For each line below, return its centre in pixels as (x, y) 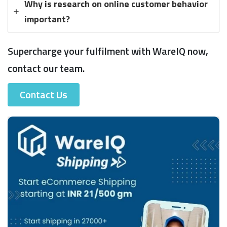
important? (47, 19)
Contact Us (44, 95)
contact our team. (46, 68)
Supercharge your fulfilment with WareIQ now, (108, 51)
